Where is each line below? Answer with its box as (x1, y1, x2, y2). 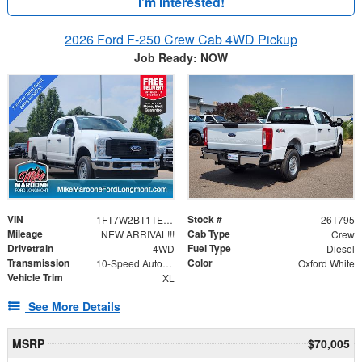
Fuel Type (187, 241, 231, 256)
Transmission (7, 255, 69, 271)
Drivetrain (7, 241, 53, 256)
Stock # (187, 212, 222, 227)
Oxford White (297, 256, 355, 271)
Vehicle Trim (7, 270, 63, 285)
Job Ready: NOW (134, 49, 228, 66)
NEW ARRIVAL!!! (100, 227, 175, 242)
